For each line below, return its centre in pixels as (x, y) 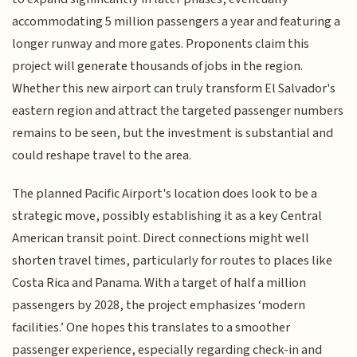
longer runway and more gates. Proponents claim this (161, 43)
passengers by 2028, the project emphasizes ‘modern (159, 306)
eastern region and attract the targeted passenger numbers (178, 110)
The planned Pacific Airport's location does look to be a (165, 194)
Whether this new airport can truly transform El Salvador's (174, 88)
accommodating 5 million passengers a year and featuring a (177, 21)
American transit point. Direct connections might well (161, 239)
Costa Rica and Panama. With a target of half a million (159, 283)
